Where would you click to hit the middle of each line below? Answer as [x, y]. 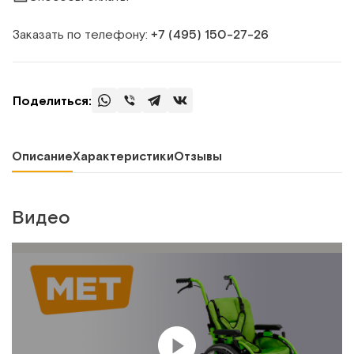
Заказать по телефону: [82, 34]
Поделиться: [52, 100]
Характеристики [123, 156]
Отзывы [198, 156]
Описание [42, 156]
